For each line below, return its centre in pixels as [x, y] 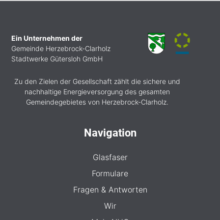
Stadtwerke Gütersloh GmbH [57, 58]
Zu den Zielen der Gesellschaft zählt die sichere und [97, 81]
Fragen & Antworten [110, 189]
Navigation [110, 133]
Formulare [110, 173]
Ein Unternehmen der [47, 38]
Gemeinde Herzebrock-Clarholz [61, 48]
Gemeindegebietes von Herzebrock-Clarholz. [97, 102]
